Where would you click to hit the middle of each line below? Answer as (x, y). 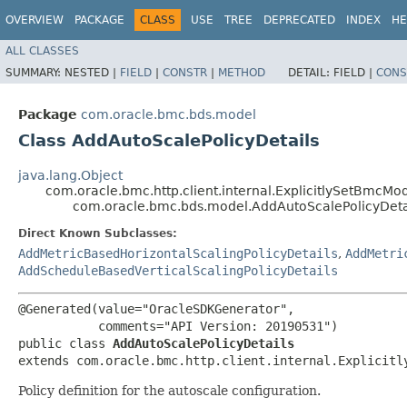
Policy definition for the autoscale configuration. (169, 390)
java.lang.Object (70, 175)
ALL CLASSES (42, 50)
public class (65, 343)
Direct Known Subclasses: (98, 233)
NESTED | (92, 72)
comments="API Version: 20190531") (178, 326)
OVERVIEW (35, 20)
